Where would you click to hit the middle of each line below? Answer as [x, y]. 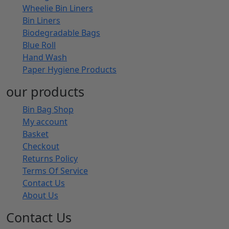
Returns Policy [50, 158]
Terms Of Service [55, 170]
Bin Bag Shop [48, 109]
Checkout [41, 146]
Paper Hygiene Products [70, 69]
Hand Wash [45, 57]
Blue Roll [39, 45]
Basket [36, 134]
